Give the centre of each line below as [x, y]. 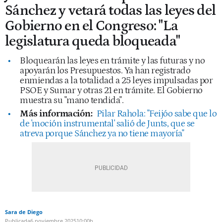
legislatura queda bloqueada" [92, 41]
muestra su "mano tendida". [72, 100]
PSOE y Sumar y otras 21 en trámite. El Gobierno [111, 90]
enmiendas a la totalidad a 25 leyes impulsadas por [116, 80]
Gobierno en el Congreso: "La [91, 26]
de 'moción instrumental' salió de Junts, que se [107, 123]
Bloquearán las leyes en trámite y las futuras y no [112, 60]
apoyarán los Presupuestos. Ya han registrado [105, 70]
